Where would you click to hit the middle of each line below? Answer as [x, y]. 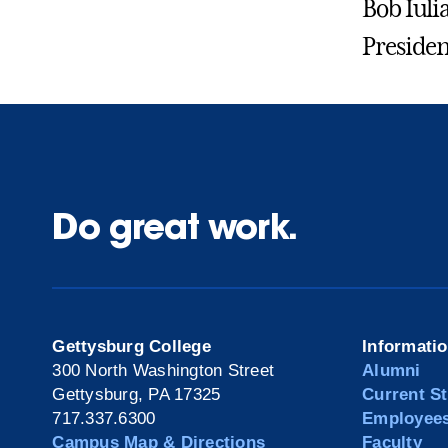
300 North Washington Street [163, 370]
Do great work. [174, 225]
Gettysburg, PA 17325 [136, 394]
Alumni [391, 370]
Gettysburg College [131, 346]
